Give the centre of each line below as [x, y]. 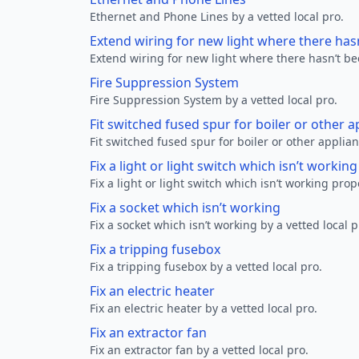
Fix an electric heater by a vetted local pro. [204, 308]
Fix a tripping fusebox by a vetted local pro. [206, 266]
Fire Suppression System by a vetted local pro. [214, 100]
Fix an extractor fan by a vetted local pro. [199, 350]
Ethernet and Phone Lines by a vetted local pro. [217, 16]
